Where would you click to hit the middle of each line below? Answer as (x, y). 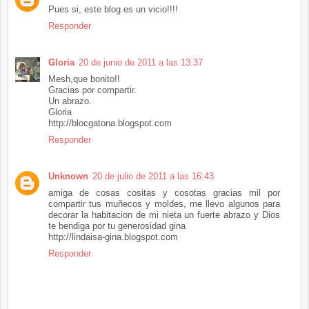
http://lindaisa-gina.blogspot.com (113, 237)
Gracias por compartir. (92, 90)
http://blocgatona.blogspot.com (110, 123)
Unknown (68, 177)
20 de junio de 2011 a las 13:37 (141, 63)
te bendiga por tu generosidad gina (117, 226)
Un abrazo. (70, 101)
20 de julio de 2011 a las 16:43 (153, 177)
